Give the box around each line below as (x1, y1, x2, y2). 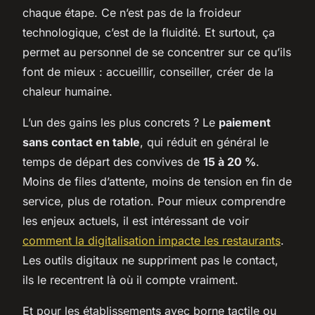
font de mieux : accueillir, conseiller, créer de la (22, 64, 274, 79)
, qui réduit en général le (140, 134, 269, 149)
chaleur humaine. (22, 84, 112, 98)
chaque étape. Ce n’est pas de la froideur (22, 5, 241, 20)
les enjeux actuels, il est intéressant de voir (22, 213, 249, 228)
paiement (219, 115, 271, 129)
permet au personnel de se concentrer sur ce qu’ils (22, 44, 291, 59)
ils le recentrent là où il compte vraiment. (22, 272, 238, 287)
